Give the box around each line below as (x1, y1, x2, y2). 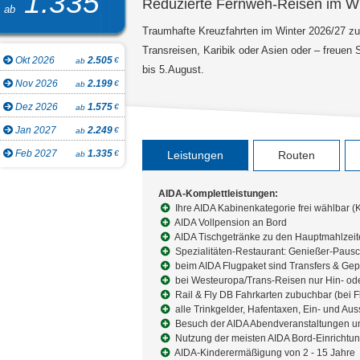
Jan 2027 (13, 125, 56, 136)
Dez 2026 (13, 101, 58, 112)
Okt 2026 (13, 55, 55, 66)
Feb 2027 (13, 148, 57, 159)
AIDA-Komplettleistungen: (158, 188, 278, 199)
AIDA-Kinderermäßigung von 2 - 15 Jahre (173, 347, 355, 358)
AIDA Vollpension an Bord (173, 217, 287, 228)
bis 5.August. (142, 64, 204, 76)
